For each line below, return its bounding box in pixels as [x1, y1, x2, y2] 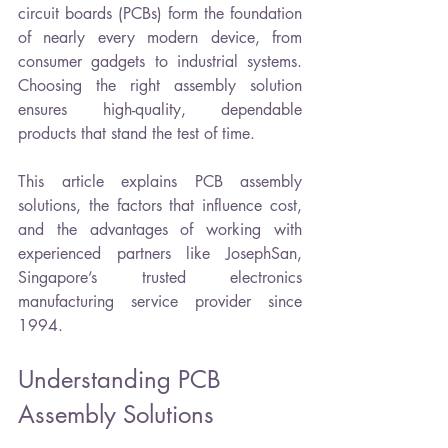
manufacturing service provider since [18, 291, 302, 313]
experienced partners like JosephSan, [18, 243, 302, 265]
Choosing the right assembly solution [18, 75, 302, 97]
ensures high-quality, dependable [18, 99, 302, 121]
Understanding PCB [18, 364, 228, 396]
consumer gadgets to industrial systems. [18, 51, 302, 73]
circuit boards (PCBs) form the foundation [18, 3, 302, 25]
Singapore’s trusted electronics [18, 267, 302, 289]
